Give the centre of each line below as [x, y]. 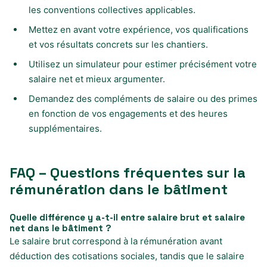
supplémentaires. [65, 128]
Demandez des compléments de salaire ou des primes [143, 98]
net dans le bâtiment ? [60, 228]
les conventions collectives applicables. [112, 10]
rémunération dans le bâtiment [119, 189]
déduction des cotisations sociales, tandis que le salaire [127, 256]
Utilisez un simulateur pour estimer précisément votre [143, 64]
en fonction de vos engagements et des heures [128, 113]
